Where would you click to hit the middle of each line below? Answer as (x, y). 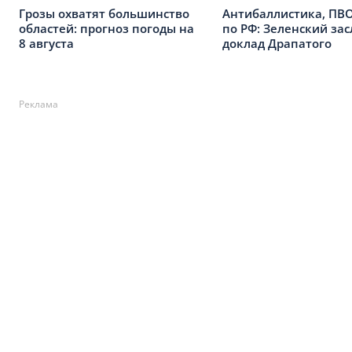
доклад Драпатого (277, 43)
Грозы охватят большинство (104, 13)
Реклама (38, 104)
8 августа (46, 43)
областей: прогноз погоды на (106, 28)
